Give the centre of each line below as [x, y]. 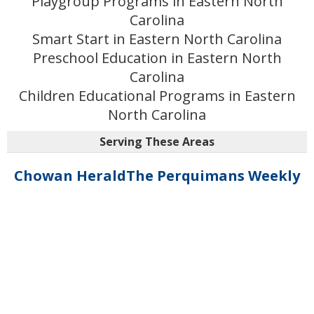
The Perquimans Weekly [213, 176]
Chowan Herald [70, 176]
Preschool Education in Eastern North [157, 58]
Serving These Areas [157, 142]
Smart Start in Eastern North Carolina [157, 39]
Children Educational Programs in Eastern [157, 96]
